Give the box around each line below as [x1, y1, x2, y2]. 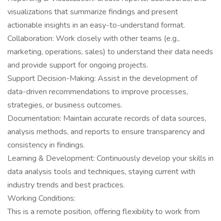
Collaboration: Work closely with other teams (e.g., [7, 33, 180, 44]
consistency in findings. [7, 140, 85, 150]
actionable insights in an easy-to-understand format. [7, 20, 185, 31]
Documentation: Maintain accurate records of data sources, [7, 113, 206, 124]
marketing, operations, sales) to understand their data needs [7, 46, 213, 57]
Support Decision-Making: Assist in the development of [7, 73, 197, 84]
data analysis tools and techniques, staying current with [7, 166, 195, 177]
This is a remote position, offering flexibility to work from [7, 206, 200, 217]
